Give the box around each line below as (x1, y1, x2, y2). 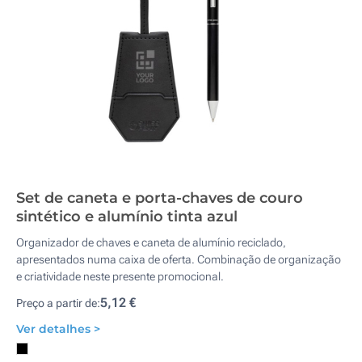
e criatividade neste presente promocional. (16, 270, 224, 283)
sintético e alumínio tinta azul (16, 208, 238, 225)
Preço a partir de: (16, 297, 100, 309)
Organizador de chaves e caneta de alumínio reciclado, (16, 236, 286, 249)
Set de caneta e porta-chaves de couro (16, 189, 303, 207)
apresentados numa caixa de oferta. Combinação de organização (16, 253, 341, 266)
